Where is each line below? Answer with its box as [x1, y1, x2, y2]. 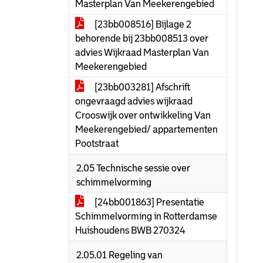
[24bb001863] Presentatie [93, 197, 204, 207]
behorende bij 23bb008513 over [75, 33, 208, 43]
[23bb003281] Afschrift [93, 82, 190, 92]
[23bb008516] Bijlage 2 [93, 19, 191, 29]
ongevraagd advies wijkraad [75, 96, 193, 106]
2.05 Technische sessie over [76, 163, 190, 173]
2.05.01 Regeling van [76, 250, 163, 260]
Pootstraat [75, 139, 119, 149]
